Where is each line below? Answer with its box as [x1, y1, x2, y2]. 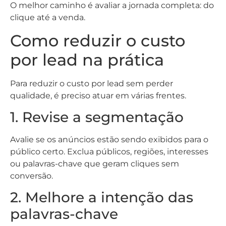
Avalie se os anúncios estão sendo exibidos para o [10, 134, 208, 144]
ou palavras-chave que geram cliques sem [10, 158, 179, 168]
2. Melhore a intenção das [10, 189, 193, 206]
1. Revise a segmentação [10, 108, 184, 126]
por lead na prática [10, 49, 164, 70]
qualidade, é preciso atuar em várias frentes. [10, 90, 186, 100]
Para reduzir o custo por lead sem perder [10, 78, 173, 88]
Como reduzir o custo [10, 30, 185, 50]
